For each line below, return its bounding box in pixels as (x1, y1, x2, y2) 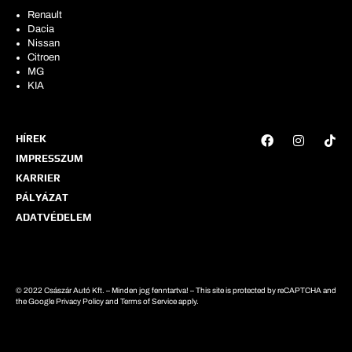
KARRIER (16, 171, 60, 184)
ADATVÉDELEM (16, 211, 92, 223)
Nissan (27, 37, 60, 49)
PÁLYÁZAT (16, 191, 68, 203)
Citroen (27, 51, 60, 63)
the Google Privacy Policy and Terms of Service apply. (16, 296, 199, 306)
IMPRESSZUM (16, 152, 83, 164)
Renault (27, 9, 62, 20)
